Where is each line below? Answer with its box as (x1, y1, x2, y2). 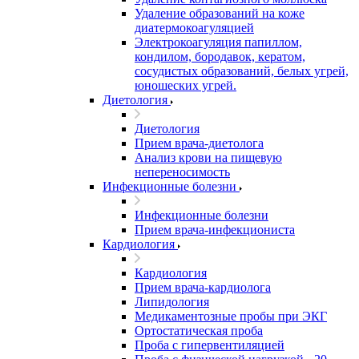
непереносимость (135, 165, 230, 179)
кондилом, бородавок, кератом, (135, 50, 305, 63)
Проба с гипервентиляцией (135, 338, 284, 352)
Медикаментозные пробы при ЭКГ (135, 309, 327, 323)
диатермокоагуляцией (135, 21, 254, 34)
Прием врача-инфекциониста (135, 223, 295, 236)
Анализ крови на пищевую (135, 151, 282, 164)
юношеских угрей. (135, 79, 236, 92)
